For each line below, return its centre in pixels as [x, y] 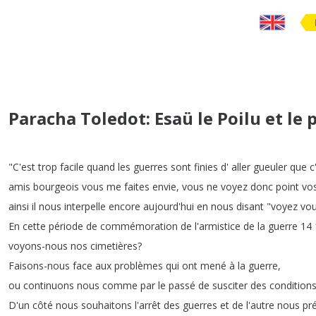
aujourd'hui [169, 206]
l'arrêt [148, 305]
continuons [49, 285]
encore [124, 206]
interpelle [85, 206]
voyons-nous [38, 245]
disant [250, 206]
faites [137, 186]
